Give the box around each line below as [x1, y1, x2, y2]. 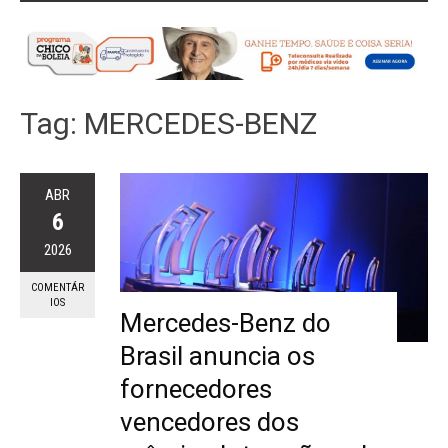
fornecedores [120, 374, 272, 405]
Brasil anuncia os [120, 341, 315, 372]
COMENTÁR [31, 281, 84, 295]
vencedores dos [120, 407, 299, 438]
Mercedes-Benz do [120, 308, 331, 339]
